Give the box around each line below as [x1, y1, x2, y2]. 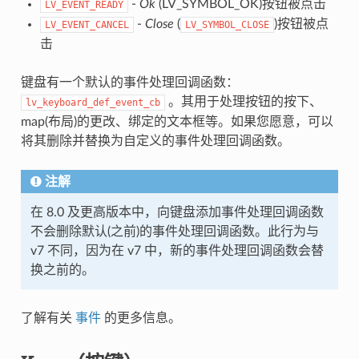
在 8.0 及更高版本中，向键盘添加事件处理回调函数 [30, 205, 324, 219]
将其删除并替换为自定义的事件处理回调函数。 [20, 134, 290, 147]
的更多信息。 [100, 311, 181, 325]
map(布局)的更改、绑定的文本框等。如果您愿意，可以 [20, 115, 333, 128]
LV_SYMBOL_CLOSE [184, 18, 269, 30]
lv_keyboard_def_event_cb [25, 96, 160, 108]
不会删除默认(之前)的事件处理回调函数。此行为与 [30, 224, 319, 238]
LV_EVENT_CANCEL [44, 18, 129, 30]
